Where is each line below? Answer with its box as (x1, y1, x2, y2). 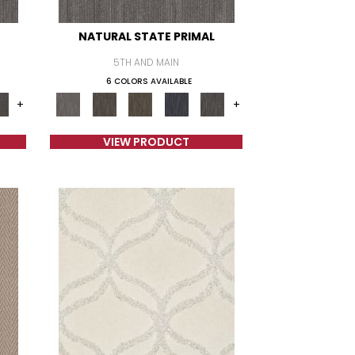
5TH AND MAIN (113, 55, 180, 69)
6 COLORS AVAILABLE (105, 75, 192, 87)
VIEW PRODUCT (103, 134, 190, 150)
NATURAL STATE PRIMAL (78, 29, 215, 44)
